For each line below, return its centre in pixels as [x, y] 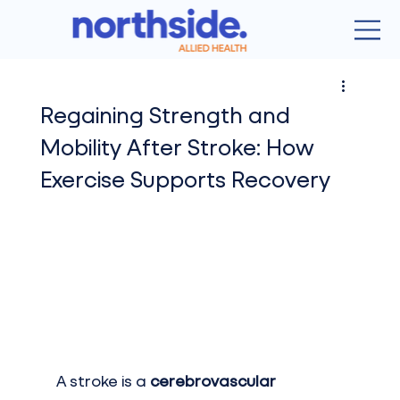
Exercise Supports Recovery [185, 178]
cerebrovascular [214, 381]
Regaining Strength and [165, 114]
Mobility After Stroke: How [177, 146]
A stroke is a [103, 381]
